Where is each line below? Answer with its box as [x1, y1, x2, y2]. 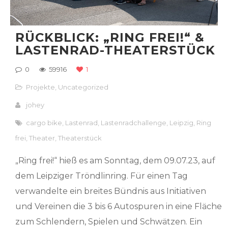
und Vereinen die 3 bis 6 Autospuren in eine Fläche [15, 202, 222, 211]
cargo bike [26, 119, 63, 127]
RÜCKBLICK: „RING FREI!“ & [15, 30, 205, 45]
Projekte [26, 83, 55, 91]
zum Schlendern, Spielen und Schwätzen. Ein [15, 217, 203, 226]
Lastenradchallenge [101, 119, 167, 127]
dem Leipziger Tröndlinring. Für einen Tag [15, 171, 188, 181]
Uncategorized [58, 83, 109, 91]
